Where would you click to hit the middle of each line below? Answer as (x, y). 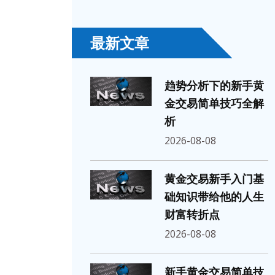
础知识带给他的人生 (214, 197)
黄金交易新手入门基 (214, 179)
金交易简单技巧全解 (214, 104)
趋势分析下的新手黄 (214, 86)
